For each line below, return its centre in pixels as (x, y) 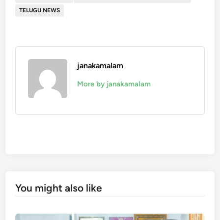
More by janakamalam (114, 84)
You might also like (59, 188)
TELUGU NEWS (40, 10)
